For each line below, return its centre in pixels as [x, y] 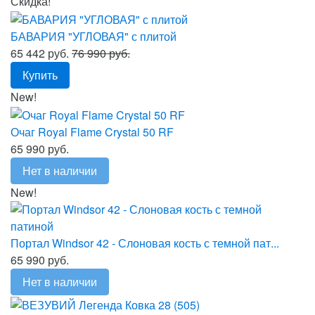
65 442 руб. [41, 53]
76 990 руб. [101, 53]
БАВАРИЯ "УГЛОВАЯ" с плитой [94, 36]
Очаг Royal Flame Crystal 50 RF [92, 131]
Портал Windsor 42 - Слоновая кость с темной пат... [145, 243]
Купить [40, 75]
